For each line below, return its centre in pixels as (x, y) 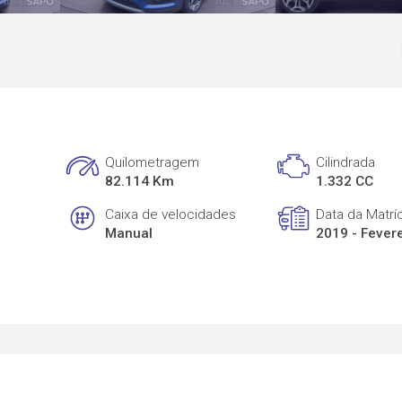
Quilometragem (153, 163)
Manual (129, 233)
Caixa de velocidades (171, 214)
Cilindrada (346, 163)
